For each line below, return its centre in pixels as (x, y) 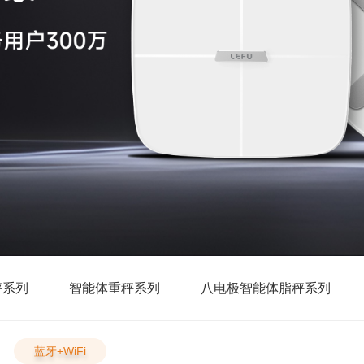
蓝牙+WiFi (60, 351)
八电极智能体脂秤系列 (265, 288)
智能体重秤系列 (114, 288)
